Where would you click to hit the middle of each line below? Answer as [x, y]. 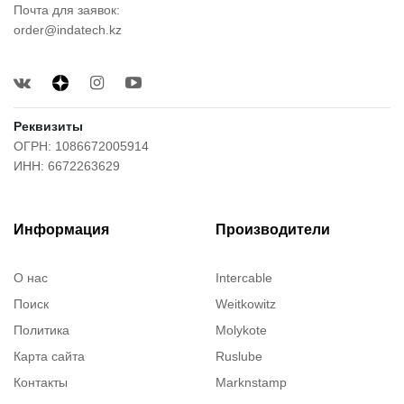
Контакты [41, 382]
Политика [41, 330]
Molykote [241, 330]
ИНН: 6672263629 [67, 165]
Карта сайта [49, 356]
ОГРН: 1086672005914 [81, 146]
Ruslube [239, 356]
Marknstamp [251, 382]
